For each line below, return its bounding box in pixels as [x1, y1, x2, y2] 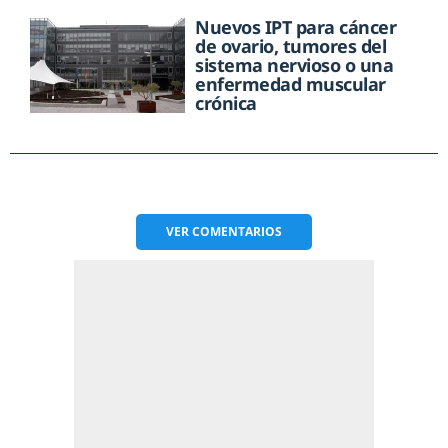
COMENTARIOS [192, 222, 282, 240]
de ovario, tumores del [195, 33, 387, 58]
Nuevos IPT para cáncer [195, 14, 397, 39]
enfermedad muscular [195, 71, 386, 96]
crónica [195, 90, 257, 115]
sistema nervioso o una [195, 52, 394, 77]
